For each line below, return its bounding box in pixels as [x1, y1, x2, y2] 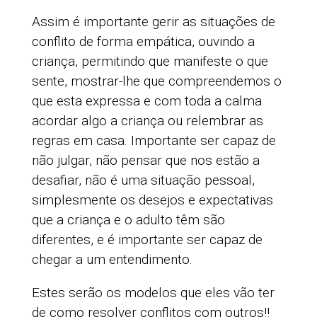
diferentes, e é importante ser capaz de [31, 231, 263, 248]
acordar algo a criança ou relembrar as [31, 113, 263, 129]
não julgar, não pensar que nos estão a [31, 152, 260, 169]
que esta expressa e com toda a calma [31, 93, 262, 110]
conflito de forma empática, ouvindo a [31, 33, 255, 50]
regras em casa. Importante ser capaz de [31, 132, 276, 149]
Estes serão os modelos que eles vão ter [31, 284, 275, 301]
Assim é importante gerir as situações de [31, 13, 275, 30]
